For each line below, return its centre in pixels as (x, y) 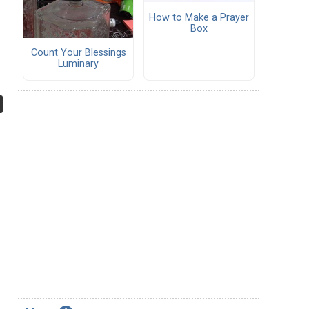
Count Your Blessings (78, 53)
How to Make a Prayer (199, 17)
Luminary (78, 64)
